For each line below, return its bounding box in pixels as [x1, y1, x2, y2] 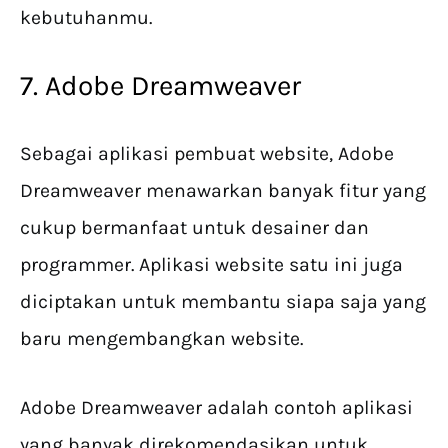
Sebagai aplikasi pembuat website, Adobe [20, 142, 394, 166]
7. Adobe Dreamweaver [20, 69, 301, 103]
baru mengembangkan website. [20, 327, 303, 351]
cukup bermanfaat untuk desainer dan [20, 216, 369, 240]
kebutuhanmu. [20, 6, 152, 30]
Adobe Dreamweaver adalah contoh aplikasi [20, 396, 413, 420]
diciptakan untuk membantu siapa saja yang [20, 290, 426, 314]
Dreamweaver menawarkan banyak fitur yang [20, 179, 426, 203]
